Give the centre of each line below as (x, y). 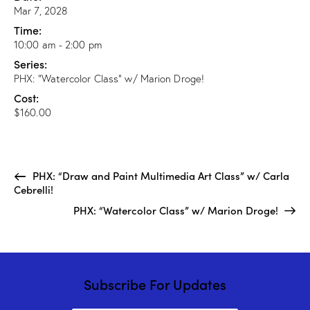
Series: (30, 64)
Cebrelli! (34, 190)
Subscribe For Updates (155, 284)
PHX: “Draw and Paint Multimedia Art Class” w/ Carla (159, 176)
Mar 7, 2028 (41, 11)
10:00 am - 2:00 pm (58, 45)
